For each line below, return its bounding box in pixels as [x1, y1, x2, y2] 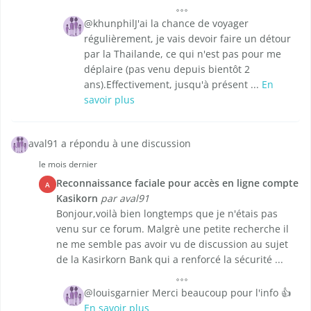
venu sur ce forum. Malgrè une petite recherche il [56, 222, 289, 236]
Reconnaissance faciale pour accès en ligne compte [56, 176, 299, 190]
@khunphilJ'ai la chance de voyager [84, 17, 249, 31]
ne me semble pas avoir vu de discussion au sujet [56, 237, 288, 251]
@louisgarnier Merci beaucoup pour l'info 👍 [84, 286, 291, 300]
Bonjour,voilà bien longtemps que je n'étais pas [56, 207, 278, 221]
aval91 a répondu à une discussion [28, 137, 191, 151]
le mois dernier [39, 158, 97, 171]
